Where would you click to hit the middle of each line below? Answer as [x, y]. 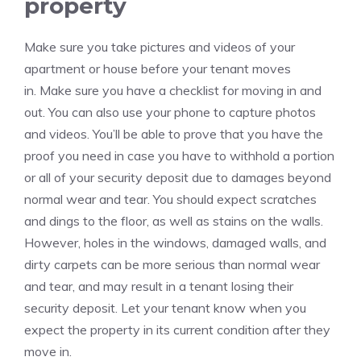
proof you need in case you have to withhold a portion [179, 156]
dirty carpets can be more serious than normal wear [172, 264]
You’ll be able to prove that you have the [208, 134]
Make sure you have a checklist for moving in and [180, 90]
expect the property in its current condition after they [177, 330]
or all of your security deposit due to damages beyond [178, 177]
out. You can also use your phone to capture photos [170, 112]
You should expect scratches [235, 199]
